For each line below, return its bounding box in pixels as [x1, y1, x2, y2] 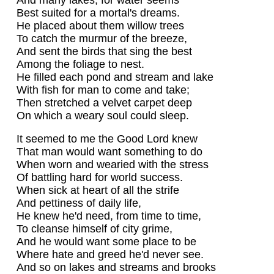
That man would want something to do [16, 146, 202, 158]
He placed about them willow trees [16, 19, 184, 32]
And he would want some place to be [16, 235, 196, 248]
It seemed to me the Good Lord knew [16, 133, 198, 146]
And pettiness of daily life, [16, 197, 141, 210]
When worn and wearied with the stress [16, 158, 209, 171]
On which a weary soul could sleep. [16, 109, 189, 122]
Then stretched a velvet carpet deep [16, 96, 192, 109]
